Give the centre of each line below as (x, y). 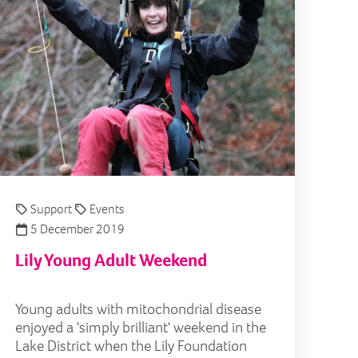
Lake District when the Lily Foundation (131, 346)
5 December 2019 (76, 229)
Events (107, 209)
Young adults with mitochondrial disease (138, 309)
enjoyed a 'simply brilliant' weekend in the (141, 328)
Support (51, 209)
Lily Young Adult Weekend (111, 261)
